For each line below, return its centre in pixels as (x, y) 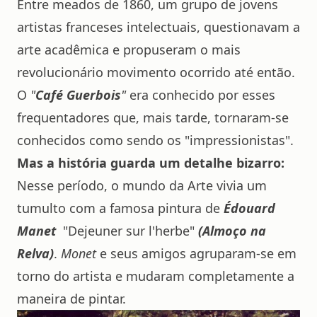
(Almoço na (232, 231)
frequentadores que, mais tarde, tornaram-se (153, 117)
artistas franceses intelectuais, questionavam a (158, 27)
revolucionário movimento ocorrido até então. (156, 72)
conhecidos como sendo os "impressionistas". (155, 140)
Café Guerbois (78, 95)
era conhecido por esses (201, 95)
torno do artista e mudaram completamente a (156, 276)
